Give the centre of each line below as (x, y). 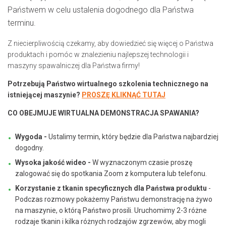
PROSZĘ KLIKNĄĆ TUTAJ (124, 95)
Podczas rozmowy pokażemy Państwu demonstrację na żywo (114, 199)
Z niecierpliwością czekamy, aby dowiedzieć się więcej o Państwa (110, 43)
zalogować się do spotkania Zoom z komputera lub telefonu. (111, 173)
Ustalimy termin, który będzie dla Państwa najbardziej (133, 136)
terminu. (22, 23)
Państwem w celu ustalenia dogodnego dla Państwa (101, 10)
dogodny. (30, 148)
